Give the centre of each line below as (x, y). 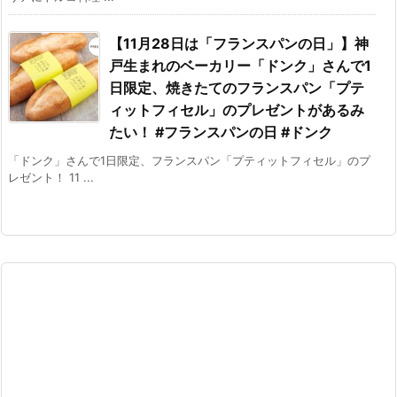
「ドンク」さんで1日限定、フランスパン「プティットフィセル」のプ (189, 161)
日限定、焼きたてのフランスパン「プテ (237, 88)
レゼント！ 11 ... (51, 178)
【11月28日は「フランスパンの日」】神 (239, 44)
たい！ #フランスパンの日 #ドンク (221, 132)
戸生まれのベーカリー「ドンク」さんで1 (240, 66)
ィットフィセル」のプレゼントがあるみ (237, 110)
